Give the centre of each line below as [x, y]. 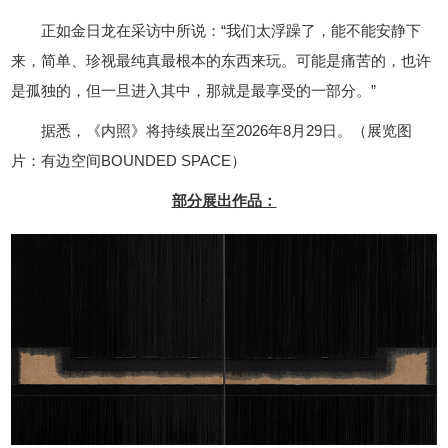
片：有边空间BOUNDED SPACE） [129, 161]
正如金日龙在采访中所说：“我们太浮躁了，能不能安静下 [231, 31]
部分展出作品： [224, 201]
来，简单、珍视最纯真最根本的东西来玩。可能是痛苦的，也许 [221, 61]
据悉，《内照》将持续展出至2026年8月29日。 [197, 131]
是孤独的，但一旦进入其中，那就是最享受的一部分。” [194, 91]
